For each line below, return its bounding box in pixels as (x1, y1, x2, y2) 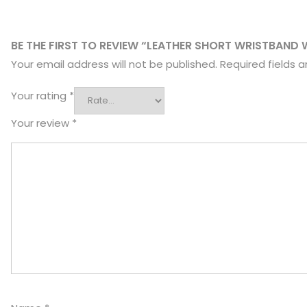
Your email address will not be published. (11, 57, 217, 71)
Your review (11, 115, 72, 130)
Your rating (11, 88, 69, 103)
